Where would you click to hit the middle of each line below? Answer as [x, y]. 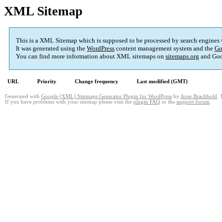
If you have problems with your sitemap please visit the [69, 102]
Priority [47, 82]
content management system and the [165, 49]
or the [168, 102]
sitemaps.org [182, 56]
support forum [193, 102]
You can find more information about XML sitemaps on [91, 56]
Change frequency [97, 82]
